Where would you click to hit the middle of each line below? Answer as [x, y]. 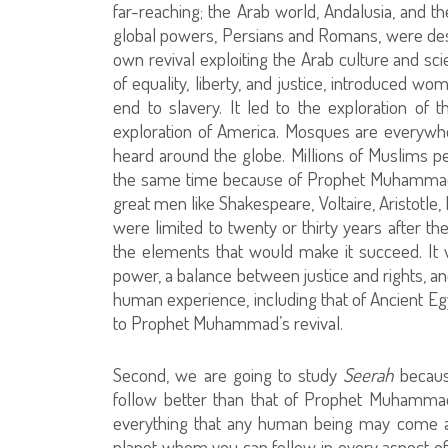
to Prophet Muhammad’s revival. [228, 322]
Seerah [371, 374]
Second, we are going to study [228, 374]
